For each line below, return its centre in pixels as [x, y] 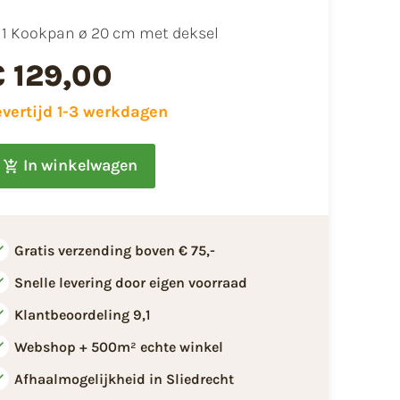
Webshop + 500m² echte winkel [118, 346]
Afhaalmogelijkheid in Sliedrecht [124, 379]
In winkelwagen [80, 166]
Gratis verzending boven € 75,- [114, 250]
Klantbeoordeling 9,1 [82, 314]
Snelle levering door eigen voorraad [130, 282]
